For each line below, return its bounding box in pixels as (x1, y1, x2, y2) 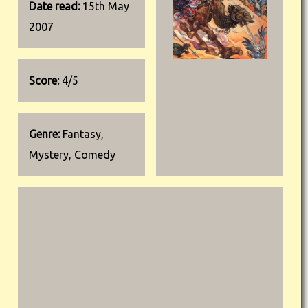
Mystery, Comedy (29, 148, 115, 161)
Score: (29, 74, 59, 87)
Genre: (29, 128, 63, 140)
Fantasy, (63, 128, 104, 140)
